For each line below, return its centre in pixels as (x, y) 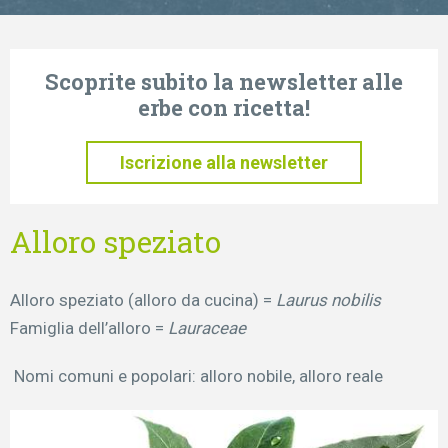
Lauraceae (207, 328)
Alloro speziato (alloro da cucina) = (143, 300)
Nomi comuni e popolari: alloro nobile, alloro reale (198, 376)
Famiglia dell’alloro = (89, 328)
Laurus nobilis (328, 300)
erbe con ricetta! (224, 108)
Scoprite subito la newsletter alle (224, 82)
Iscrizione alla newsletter (224, 163)
